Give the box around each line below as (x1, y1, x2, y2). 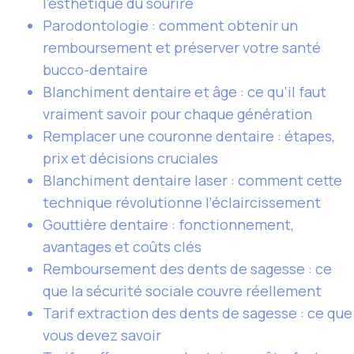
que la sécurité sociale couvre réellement (43, 281, 322, 300)
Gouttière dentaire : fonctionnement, (43, 215, 294, 234)
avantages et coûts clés (43, 237, 201, 256)
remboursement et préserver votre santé (43, 38, 321, 57)
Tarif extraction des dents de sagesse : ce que (43, 303, 352, 322)
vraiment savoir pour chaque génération (43, 104, 312, 123)
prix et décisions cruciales (43, 149, 218, 168)
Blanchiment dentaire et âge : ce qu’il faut (43, 82, 326, 101)
